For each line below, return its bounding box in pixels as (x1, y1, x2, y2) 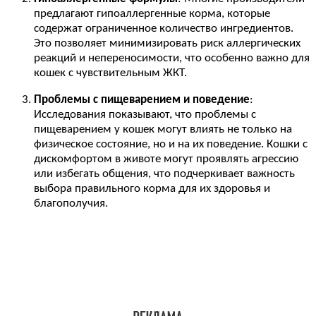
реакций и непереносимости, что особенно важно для (34, 52, 310, 64)
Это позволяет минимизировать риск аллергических (34, 37, 300, 49)
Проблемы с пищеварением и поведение (34, 94, 250, 107)
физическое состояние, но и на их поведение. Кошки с (34, 138, 308, 151)
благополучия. (34, 197, 108, 210)
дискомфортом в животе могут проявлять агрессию (34, 153, 298, 166)
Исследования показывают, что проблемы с (34, 109, 256, 121)
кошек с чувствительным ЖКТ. (34, 67, 187, 79)
